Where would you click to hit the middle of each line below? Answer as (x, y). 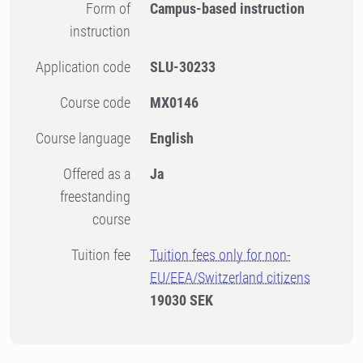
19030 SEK (182, 300)
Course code (100, 102)
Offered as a (68, 174)
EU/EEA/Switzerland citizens (231, 278)
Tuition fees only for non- (221, 255)
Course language (88, 138)
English (172, 138)
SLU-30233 (183, 67)
